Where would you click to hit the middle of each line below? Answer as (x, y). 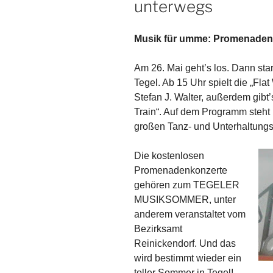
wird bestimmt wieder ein (188, 258)
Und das (218, 243)
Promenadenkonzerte (181, 170)
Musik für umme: (174, 38)
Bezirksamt (158, 229)
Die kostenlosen (169, 155)
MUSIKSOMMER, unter (185, 199)
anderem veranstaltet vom (190, 214)
